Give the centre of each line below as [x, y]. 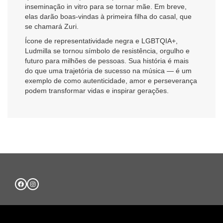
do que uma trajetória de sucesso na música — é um [108, 71]
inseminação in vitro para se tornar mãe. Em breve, [106, 6]
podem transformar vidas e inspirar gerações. [97, 91]
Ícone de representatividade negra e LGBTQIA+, [101, 41]
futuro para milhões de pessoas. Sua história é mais [107, 61]
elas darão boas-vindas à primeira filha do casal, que [108, 16]
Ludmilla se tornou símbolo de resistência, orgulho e [107, 51]
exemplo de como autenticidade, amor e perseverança [111, 81]
